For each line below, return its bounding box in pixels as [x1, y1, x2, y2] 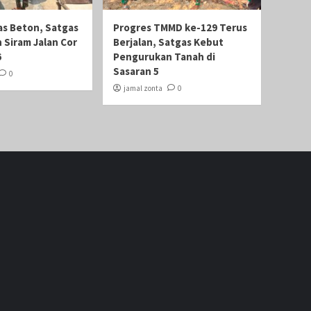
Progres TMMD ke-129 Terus [113, 20, 247, 34]
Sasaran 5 [113, 64, 159, 78]
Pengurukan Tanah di [113, 49, 215, 63]
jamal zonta [124, 83, 162, 93]
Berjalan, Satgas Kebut [113, 35, 224, 49]
